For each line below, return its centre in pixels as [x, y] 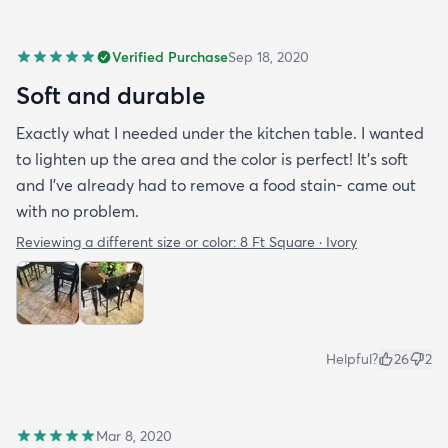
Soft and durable [110, 94]
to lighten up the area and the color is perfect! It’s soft [212, 158]
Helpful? [352, 358]
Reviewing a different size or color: [128, 241]
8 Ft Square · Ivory [298, 241]
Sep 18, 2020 [268, 56]
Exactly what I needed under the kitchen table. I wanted [220, 132]
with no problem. [77, 210]
